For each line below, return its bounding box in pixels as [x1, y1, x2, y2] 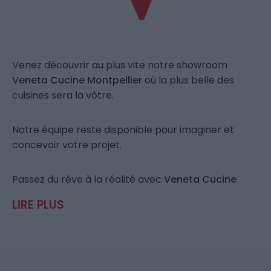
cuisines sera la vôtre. [12, 88, 114, 102]
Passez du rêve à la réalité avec [12, 172, 164, 186]
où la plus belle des [142, 73, 234, 87]
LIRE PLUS [12, 196, 64, 213]
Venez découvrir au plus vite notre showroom [12, 57, 227, 72]
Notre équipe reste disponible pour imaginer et [12, 122, 234, 137]
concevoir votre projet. [12, 137, 122, 152]
